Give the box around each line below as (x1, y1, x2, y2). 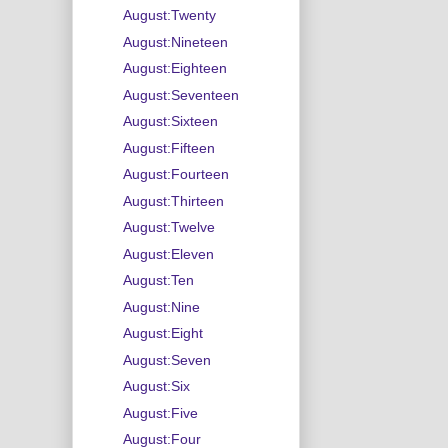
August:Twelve (122, 219, 215, 236)
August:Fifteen (122, 139, 215, 156)
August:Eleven (122, 245, 214, 262)
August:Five (122, 404, 198, 421)
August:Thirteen (122, 192, 224, 209)
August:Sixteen (122, 113, 218, 130)
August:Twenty (122, 7, 216, 24)
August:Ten (122, 272, 194, 289)
